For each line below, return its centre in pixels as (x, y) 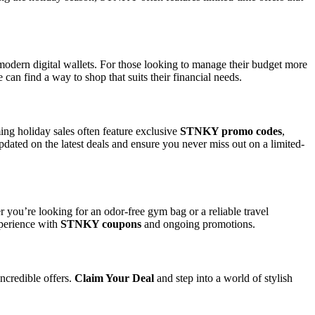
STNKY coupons (101, 224)
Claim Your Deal (114, 278)
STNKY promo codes (231, 131)
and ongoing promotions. (198, 224)
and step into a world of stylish (223, 278)
